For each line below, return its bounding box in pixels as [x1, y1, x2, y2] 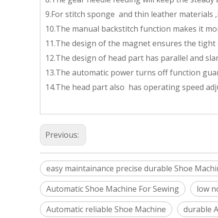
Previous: [45, 129, 81, 140]
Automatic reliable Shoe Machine [46, 204, 166, 215]
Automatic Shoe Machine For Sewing [46, 183, 179, 194]
